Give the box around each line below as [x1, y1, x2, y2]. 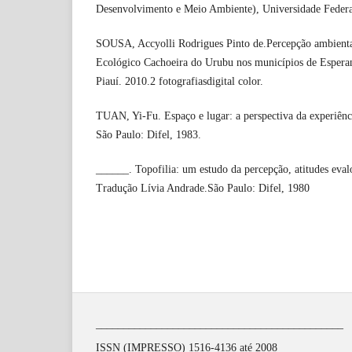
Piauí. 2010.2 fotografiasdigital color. [96, 75, 263, 88]
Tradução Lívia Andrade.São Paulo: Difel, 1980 [96, 182, 310, 195]
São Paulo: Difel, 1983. [96, 129, 201, 141]
